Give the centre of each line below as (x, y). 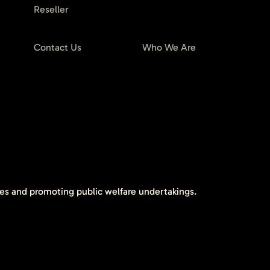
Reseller (51, 9)
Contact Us (58, 47)
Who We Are (169, 47)
